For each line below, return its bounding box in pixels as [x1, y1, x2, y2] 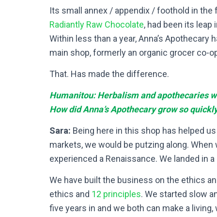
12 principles [92, 188, 141, 199]
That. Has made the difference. [49, 68, 169, 79]
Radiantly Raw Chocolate [49, 19, 144, 30]
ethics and [49, 188, 92, 199]
